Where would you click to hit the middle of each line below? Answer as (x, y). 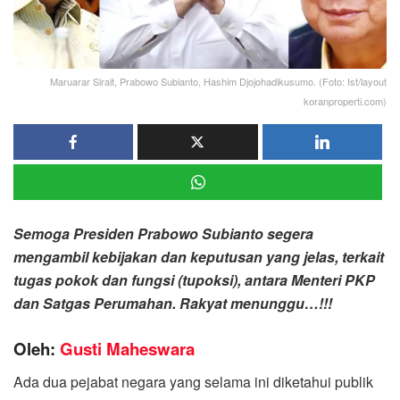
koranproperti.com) (345, 100)
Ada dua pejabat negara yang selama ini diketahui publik (193, 381)
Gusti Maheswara (127, 349)
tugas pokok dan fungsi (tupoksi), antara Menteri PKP (194, 279)
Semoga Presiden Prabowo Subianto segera (163, 233)
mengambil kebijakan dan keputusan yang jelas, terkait (199, 256)
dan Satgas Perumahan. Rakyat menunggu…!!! (175, 303)
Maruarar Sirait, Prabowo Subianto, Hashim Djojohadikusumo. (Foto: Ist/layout (218, 81)
